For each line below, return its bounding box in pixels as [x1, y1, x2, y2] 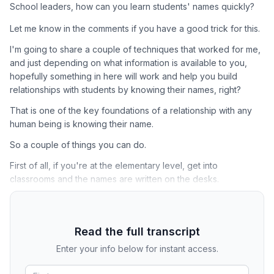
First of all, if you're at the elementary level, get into [10, 160, 218, 171]
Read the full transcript [74, 225, 200, 239]
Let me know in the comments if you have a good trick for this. [10, 23, 260, 34]
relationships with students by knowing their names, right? [10, 84, 241, 95]
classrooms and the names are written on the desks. [10, 173, 219, 184]
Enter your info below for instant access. [56, 243, 218, 254]
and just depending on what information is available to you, [10, 57, 247, 68]
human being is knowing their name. [10, 118, 154, 129]
